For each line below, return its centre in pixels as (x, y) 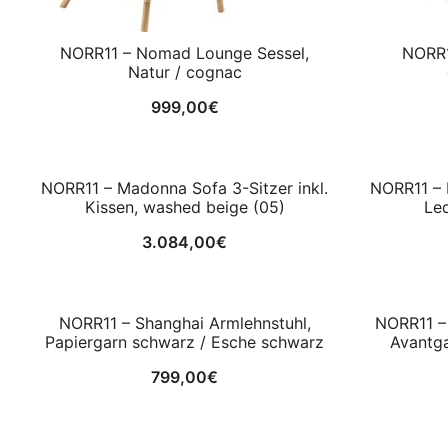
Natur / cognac (184, 71)
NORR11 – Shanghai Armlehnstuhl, (184, 322)
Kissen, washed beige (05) (184, 206)
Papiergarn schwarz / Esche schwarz (184, 341)
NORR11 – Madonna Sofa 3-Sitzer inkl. (184, 187)
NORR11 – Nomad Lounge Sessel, (184, 52)
